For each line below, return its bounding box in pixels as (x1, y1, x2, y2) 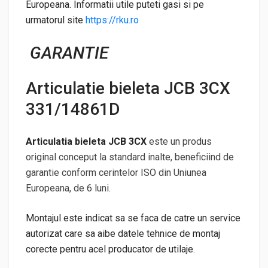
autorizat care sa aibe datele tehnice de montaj (26, 227, 220, 239)
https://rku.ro (86, 14, 139, 26)
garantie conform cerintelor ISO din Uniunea (26, 166, 206, 178)
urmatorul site (26, 14, 86, 26)
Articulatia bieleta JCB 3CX (26, 135, 149, 147)
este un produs (149, 135, 212, 147)
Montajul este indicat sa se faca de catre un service (26, 212, 240, 224)
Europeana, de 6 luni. (26, 182, 111, 194)
